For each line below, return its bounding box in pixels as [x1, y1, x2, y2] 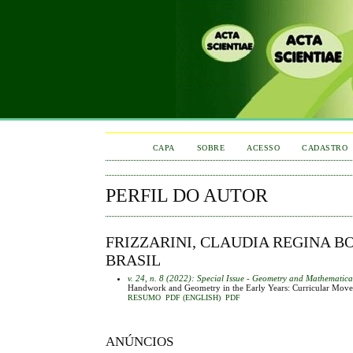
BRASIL [106, 251, 162, 269]
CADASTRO [302, 143, 348, 152]
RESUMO [128, 293, 162, 302]
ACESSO [247, 143, 281, 152]
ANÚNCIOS [106, 333, 174, 349]
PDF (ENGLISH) [165, 293, 221, 302]
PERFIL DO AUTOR [106, 185, 269, 206]
